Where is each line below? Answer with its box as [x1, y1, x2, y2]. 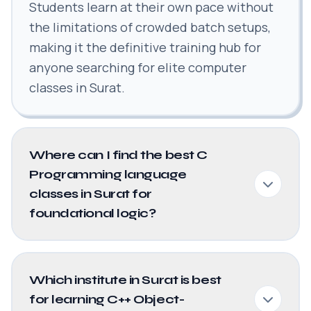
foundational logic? [29, 205, 156, 221]
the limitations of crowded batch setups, [29, 19, 271, 35]
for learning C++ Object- [29, 292, 185, 307]
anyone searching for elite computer [29, 59, 246, 76]
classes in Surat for [29, 186, 152, 201]
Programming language [29, 167, 187, 182]
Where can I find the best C [29, 147, 208, 162]
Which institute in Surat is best [29, 272, 221, 287]
